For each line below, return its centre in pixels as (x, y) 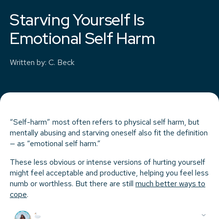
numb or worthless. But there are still (73, 183)
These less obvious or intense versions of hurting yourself (108, 162)
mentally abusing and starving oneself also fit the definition (109, 132)
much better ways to (170, 183)
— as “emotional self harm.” (55, 143)
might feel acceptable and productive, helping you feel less (109, 173)
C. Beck (61, 62)
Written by (27, 62)
